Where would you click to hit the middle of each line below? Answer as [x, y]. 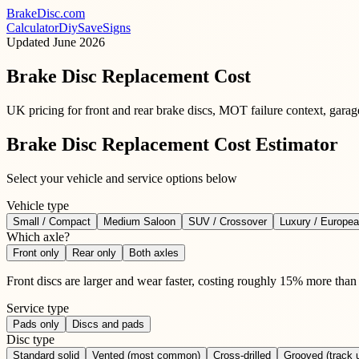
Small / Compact [52, 221]
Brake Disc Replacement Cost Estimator [172, 144]
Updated [30, 42]
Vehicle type [38, 205]
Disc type [30, 339]
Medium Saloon [139, 221]
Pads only [36, 324]
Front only [36, 252]
